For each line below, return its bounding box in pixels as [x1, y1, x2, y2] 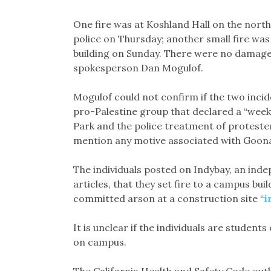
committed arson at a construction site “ [73, 192, 264, 205]
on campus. [73, 236, 126, 249]
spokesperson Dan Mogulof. [73, 62, 203, 74]
